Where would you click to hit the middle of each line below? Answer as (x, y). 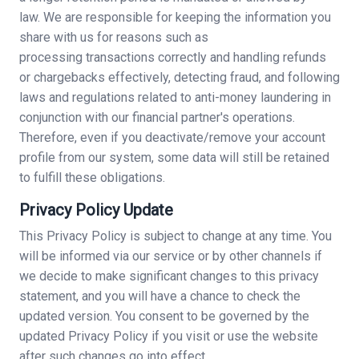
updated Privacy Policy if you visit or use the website (169, 336)
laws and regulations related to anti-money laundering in (175, 97)
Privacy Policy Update (96, 210)
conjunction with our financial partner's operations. (157, 117)
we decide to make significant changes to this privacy (169, 276)
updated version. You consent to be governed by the (164, 316)
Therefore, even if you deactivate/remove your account (172, 137)
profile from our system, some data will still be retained (174, 157)
